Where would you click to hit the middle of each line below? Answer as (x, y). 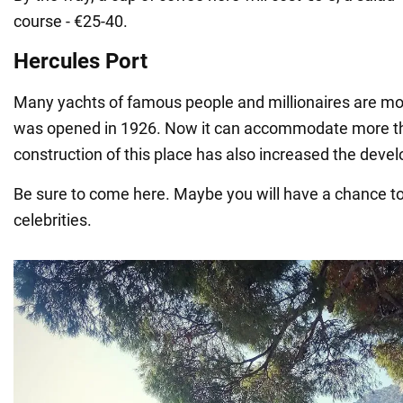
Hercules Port (81, 61)
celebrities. (53, 219)
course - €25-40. (71, 21)
